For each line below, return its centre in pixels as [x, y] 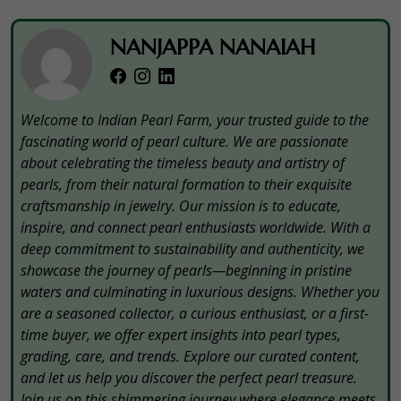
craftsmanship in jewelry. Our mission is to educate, [181, 205]
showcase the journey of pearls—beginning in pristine [186, 270]
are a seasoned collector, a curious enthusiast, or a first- [195, 313]
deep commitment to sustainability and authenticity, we [192, 248]
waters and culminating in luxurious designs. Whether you [200, 291]
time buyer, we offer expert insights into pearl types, [181, 334]
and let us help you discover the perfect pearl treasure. [189, 377]
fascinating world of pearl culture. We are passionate [184, 141]
